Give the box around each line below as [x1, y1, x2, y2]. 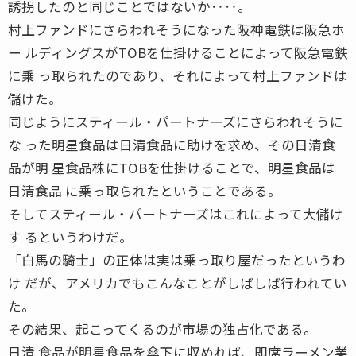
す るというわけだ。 [8, 226, 133, 246]
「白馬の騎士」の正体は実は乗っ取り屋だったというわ [8, 250, 346, 269]
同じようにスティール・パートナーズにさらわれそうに [8, 111, 343, 131]
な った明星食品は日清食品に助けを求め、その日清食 [8, 134, 335, 154]
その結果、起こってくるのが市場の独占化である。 [8, 319, 317, 339]
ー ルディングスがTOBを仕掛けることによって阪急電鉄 [8, 42, 348, 62]
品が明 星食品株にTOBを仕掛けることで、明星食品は [8, 157, 335, 177]
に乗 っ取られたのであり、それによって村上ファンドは [8, 65, 347, 85]
